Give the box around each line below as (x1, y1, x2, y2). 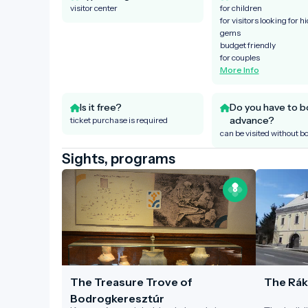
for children (219, 2, 262, 13)
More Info (219, 64, 259, 75)
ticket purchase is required (70, 114, 168, 125)
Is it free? (80, 100, 122, 113)
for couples (219, 52, 260, 63)
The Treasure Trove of (70, 274, 192, 289)
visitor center (70, 2, 118, 13)
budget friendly (219, 39, 276, 50)
